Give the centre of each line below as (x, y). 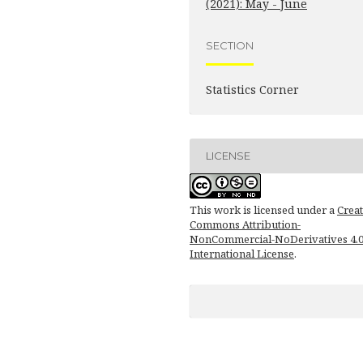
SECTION (230, 46)
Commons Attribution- (245, 224)
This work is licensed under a (263, 209)
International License (242, 253)
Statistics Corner (252, 89)
